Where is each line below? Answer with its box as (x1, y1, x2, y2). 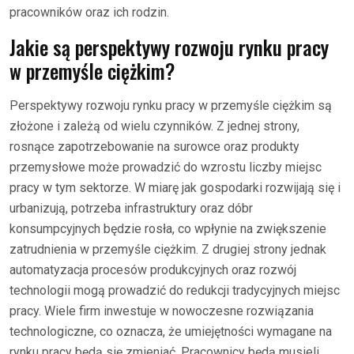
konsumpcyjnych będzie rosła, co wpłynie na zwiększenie (9, 220, 326, 236)
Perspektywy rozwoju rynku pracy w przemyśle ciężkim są (9, 97, 332, 113)
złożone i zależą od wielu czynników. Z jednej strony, (9, 118, 299, 134)
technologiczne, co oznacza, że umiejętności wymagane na (9, 323, 332, 339)
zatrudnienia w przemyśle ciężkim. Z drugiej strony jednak (9, 241, 326, 257)
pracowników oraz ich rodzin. (9, 4, 169, 20)
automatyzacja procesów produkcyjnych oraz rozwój (9, 262, 296, 277)
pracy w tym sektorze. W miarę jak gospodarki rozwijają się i (9, 179, 341, 195)
